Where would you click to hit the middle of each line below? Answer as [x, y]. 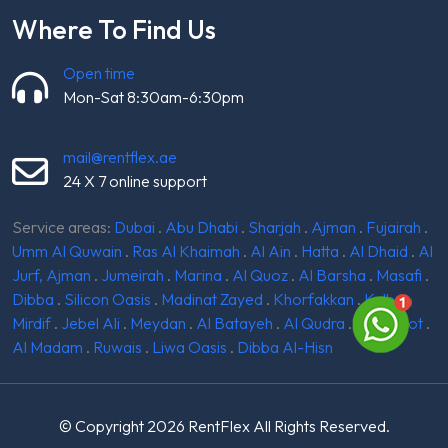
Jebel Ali [90, 323]
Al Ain [270, 251]
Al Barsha [332, 275]
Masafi [399, 275]
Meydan [158, 323]
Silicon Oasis [107, 299]
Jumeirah [132, 275]
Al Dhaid [378, 251]
